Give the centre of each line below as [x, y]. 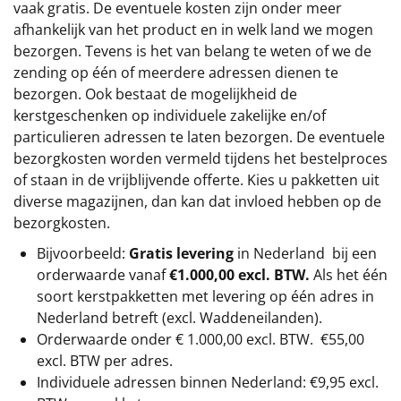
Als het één [349, 274]
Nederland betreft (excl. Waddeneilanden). [179, 317]
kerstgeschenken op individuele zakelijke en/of [170, 115]
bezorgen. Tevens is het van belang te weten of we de [192, 51]
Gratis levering [181, 253]
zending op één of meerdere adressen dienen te [176, 72]
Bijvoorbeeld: [83, 253]
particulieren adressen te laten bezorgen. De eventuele [199, 137]
